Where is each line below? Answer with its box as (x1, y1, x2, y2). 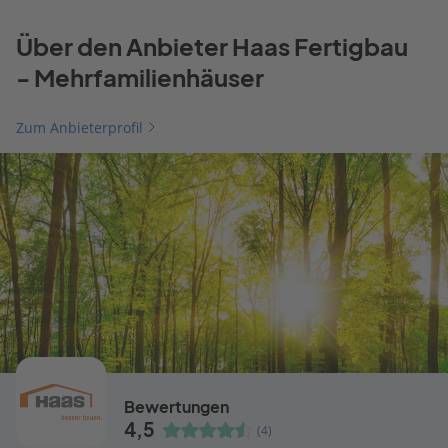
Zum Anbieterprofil (16, 117, 143, 137)
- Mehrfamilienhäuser (16, 63, 264, 92)
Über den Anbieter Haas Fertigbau (16, 32, 408, 61)
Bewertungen (124, 396, 229, 417)
